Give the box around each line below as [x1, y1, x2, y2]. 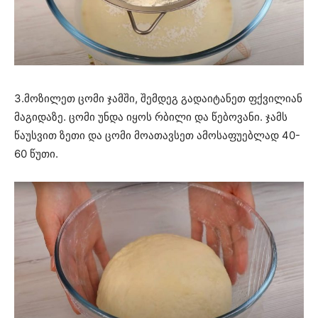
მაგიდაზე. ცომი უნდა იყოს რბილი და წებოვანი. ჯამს [14, 109, 287, 124]
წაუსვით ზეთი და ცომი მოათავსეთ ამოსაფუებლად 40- [14, 128, 300, 142]
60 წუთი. [14, 146, 58, 160]
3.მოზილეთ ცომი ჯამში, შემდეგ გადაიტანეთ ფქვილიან [14, 91, 302, 105]
